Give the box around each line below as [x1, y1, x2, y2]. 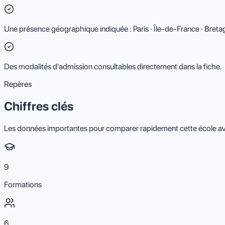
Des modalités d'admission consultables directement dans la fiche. [4, 61, 222, 71]
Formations [4, 179, 42, 189]
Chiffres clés [4, 98, 73, 114]
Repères [4, 79, 32, 89]
